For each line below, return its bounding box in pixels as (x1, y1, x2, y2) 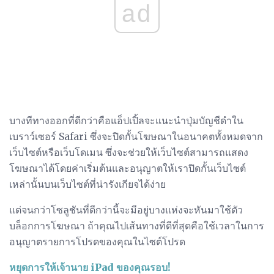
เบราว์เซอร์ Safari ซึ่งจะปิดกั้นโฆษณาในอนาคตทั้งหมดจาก (9, 130, 263, 143)
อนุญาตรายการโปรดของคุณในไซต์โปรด (9, 235, 185, 248)
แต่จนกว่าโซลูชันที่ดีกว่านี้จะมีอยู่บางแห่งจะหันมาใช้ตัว (9, 204, 243, 217)
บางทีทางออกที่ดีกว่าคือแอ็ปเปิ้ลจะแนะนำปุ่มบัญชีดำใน (9, 114, 243, 127)
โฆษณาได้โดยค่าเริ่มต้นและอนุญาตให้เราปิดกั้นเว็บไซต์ (9, 162, 246, 175)
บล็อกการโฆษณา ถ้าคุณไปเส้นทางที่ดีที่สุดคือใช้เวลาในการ (9, 220, 264, 232)
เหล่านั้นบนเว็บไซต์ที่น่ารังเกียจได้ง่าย (9, 178, 166, 191)
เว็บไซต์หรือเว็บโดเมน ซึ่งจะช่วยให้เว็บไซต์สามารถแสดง (9, 146, 248, 159)
